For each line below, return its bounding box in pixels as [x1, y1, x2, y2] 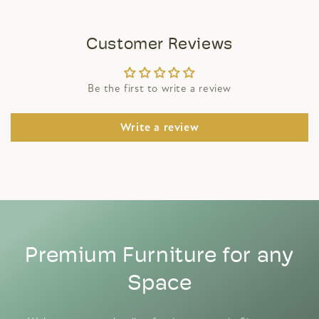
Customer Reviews [86, 36, 233, 53]
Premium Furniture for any [25, 245, 294, 268]
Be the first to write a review [88, 81, 231, 95]
